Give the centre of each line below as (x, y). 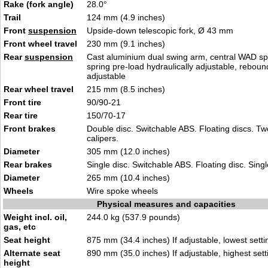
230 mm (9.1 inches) (126, 44)
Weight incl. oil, (35, 217)
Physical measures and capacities (166, 204)
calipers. (103, 138)
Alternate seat (32, 253)
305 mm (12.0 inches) (128, 151)
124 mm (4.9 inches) (126, 17)
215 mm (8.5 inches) (126, 89)
